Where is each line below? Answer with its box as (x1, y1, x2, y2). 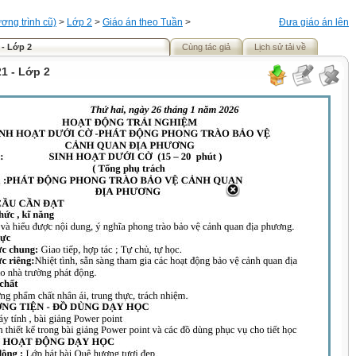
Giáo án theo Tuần (103, 17, 183, 28)
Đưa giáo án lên (279, 17, 349, 28)
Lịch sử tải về (254, 42, 306, 52)
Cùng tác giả (182, 42, 230, 52)
